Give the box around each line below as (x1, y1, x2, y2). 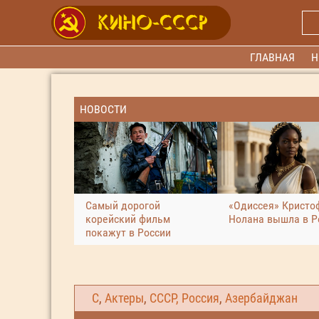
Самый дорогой (85, 198, 160, 212)
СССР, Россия (150, 291, 219, 305)
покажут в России (85, 225, 171, 239)
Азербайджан (225, 291, 298, 305)
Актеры (105, 291, 144, 305)
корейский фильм (85, 211, 170, 226)
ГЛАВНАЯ (250, 51, 296, 64)
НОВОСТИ (80, 103, 127, 116)
